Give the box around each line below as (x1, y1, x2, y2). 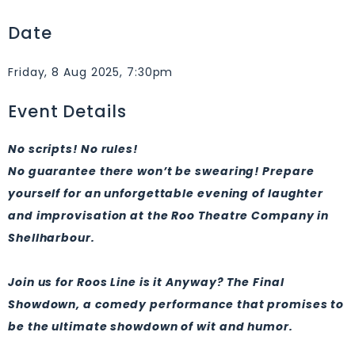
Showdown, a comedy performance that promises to (8, 296, 345, 312)
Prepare (262, 163, 315, 179)
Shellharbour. (8, 230, 95, 246)
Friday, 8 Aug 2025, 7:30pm (8, 64, 174, 80)
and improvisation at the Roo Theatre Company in (8, 208, 330, 223)
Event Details (8, 100, 127, 123)
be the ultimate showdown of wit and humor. (8, 319, 293, 334)
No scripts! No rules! (8, 141, 138, 157)
